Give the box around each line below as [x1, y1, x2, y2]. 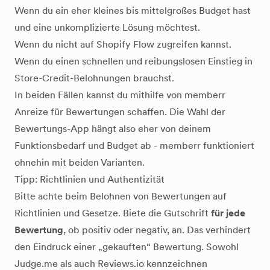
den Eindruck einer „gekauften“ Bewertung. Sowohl [14, 241, 239, 253]
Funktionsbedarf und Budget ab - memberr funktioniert [14, 140, 254, 151]
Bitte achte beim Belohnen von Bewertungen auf [14, 190, 227, 202]
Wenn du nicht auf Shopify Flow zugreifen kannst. [14, 39, 231, 50]
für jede [211, 207, 245, 219]
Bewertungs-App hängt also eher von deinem [14, 123, 211, 134]
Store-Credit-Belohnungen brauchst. [14, 72, 174, 84]
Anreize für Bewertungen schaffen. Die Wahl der [14, 106, 225, 118]
